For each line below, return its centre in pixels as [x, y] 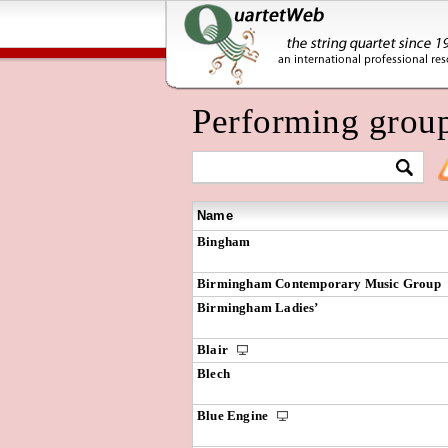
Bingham [224, 241]
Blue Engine [234, 415]
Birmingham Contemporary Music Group [319, 283]
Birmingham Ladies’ [258, 307]
